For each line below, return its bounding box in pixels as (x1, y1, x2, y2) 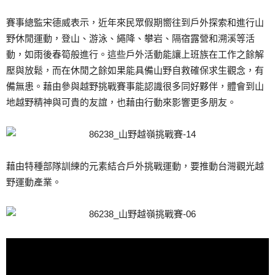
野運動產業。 (6, 177, 61, 187)
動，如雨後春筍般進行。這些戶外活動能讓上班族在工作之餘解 (6, 49, 264, 60)
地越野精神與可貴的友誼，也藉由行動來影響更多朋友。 (6, 97, 236, 107)
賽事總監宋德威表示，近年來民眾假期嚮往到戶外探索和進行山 (6, 17, 264, 28)
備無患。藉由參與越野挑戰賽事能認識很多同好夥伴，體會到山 (6, 81, 264, 91)
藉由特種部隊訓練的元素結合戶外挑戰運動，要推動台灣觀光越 (6, 161, 264, 171)
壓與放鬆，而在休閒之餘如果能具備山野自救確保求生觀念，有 (6, 65, 264, 76)
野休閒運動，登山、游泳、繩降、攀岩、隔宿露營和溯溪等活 (6, 33, 255, 44)
